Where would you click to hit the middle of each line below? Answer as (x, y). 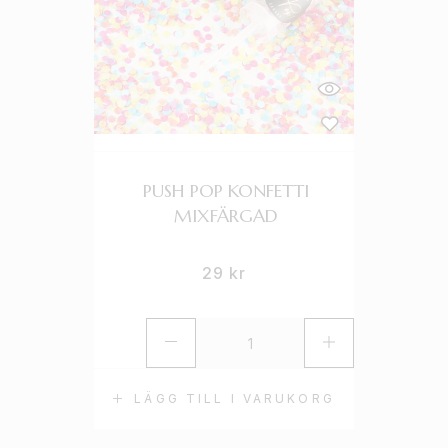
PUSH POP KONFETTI (225, 190)
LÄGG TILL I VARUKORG (234, 398)
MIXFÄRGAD (225, 215)
